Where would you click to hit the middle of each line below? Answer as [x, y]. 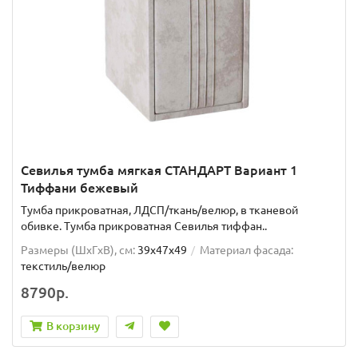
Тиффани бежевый [80, 187]
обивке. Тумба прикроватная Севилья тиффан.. [144, 226]
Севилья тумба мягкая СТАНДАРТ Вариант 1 [159, 170]
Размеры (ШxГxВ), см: [78, 250]
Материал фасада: [247, 250]
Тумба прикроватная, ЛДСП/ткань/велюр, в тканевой [159, 210]
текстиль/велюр [63, 266]
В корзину [73, 326]
